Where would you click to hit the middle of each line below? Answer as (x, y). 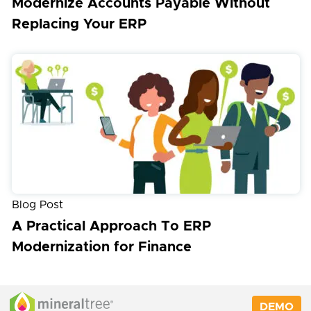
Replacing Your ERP (79, 24)
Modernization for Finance (101, 247)
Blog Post (37, 204)
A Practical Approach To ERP (111, 226)
